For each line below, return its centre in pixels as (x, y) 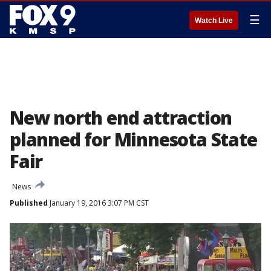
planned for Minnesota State (133, 139)
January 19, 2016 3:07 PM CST (98, 203)
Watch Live (214, 21)
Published (29, 203)
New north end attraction (121, 118)
